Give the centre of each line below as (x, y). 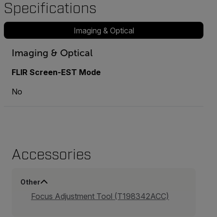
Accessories (51, 155)
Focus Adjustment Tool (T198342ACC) (100, 196)
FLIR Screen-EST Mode (56, 72)
